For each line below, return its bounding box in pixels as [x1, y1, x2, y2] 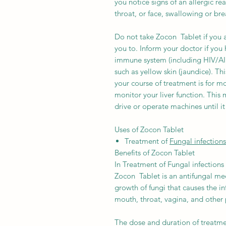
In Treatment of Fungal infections [115, 159, 224, 169]
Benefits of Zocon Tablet [115, 147, 195, 157]
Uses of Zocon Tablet [115, 124, 184, 134]
